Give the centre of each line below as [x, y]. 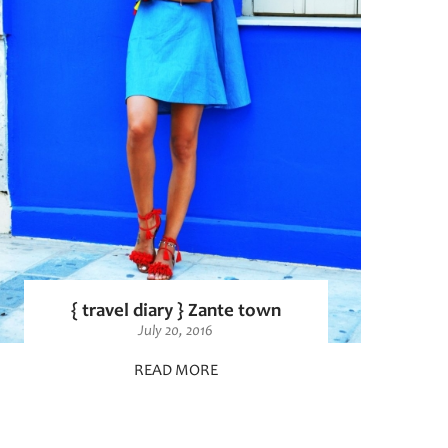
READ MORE [176, 370]
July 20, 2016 [176, 331]
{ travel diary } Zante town [175, 311]
